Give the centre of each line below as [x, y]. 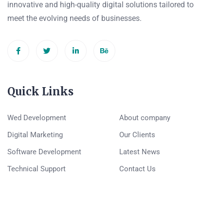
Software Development [44, 152]
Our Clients [137, 135]
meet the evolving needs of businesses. [75, 18]
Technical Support [36, 169]
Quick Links [40, 92]
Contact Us [137, 169]
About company [145, 118]
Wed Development [37, 118]
